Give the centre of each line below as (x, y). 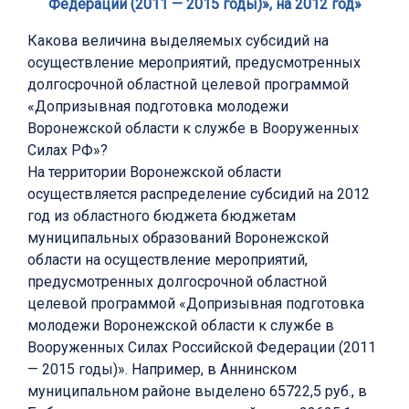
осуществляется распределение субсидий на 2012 (199, 194)
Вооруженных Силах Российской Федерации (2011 (202, 348)
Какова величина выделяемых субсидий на (178, 41)
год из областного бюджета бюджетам (162, 216)
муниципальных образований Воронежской (178, 238)
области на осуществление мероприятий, (168, 260)
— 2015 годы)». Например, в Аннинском (162, 370)
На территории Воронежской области (154, 173)
